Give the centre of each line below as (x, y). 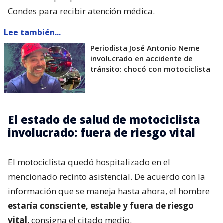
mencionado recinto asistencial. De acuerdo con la (107, 177)
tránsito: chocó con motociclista (150, 69)
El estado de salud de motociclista (104, 120)
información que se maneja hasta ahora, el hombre (109, 191)
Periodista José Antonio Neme (145, 48)
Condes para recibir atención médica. (81, 11)
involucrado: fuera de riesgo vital (102, 133)
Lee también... (32, 33)
